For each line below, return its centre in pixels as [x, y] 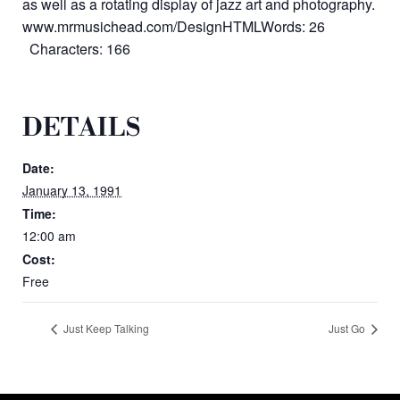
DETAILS [82, 128]
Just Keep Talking [105, 329]
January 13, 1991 [72, 190]
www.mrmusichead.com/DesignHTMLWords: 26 [174, 26]
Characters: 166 [76, 48]
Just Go [348, 329]
